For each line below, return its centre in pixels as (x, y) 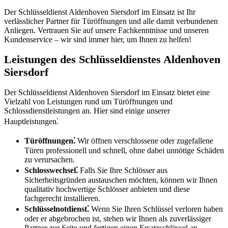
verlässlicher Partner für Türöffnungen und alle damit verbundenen (111, 21)
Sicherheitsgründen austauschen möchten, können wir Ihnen (121, 180)
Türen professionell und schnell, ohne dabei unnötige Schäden (124, 151)
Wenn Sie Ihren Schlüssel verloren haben (156, 209)
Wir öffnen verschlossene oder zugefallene (144, 141)
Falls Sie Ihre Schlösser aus (123, 170)
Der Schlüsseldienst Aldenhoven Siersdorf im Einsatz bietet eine (107, 93)
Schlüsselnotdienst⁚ (57, 209)
